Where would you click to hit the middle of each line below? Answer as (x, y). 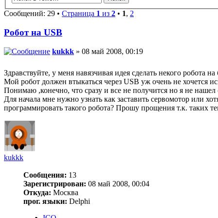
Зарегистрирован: (55, 183)
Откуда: (37, 192)
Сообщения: (45, 175)
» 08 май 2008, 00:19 (109, 51)
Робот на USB (33, 33)
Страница (79, 14)
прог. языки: (45, 201)
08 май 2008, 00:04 (118, 183)
